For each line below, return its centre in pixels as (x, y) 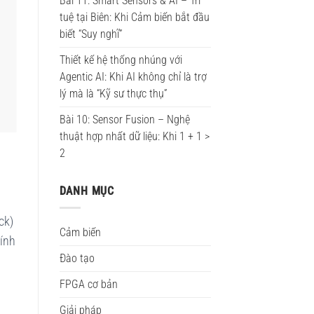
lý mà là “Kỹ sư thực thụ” (113, 93)
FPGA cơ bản (88, 285)
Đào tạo (77, 259)
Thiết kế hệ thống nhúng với (121, 60)
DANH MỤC (87, 191)
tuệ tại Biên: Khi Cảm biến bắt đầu (134, 17)
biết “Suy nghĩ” (91, 34)
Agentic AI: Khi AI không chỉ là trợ (133, 76)
